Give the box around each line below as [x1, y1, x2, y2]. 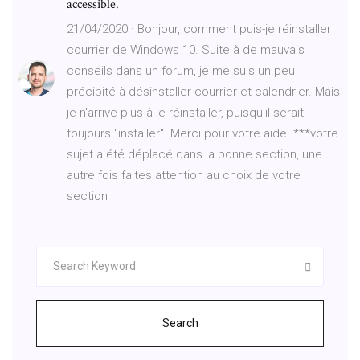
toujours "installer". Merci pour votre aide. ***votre [67, 125, 338, 141]
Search [162, 316, 198, 329]
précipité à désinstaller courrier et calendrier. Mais [67, 84, 340, 99]
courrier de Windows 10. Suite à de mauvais [67, 42, 305, 57]
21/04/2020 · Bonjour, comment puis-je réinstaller [67, 21, 331, 36]
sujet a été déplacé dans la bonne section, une [67, 146, 322, 162]
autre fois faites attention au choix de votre [67, 167, 301, 182]
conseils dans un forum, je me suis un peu [67, 63, 295, 78]
